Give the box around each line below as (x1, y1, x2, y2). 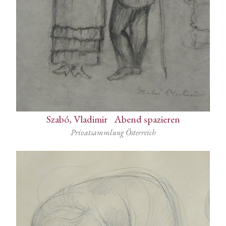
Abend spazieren (114, 112, 180, 126)
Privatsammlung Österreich (70, 127, 156, 138)
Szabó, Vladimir (46, 112, 107, 126)
